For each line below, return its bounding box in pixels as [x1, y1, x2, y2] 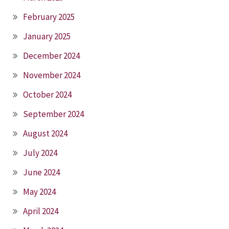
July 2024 [23, 147, 57, 158]
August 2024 [23, 127, 67, 139]
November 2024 [23, 69, 80, 81]
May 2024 [23, 186, 56, 197]
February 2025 [23, 11, 75, 22]
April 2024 [23, 205, 58, 217]
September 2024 [23, 108, 84, 120]
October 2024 [23, 88, 72, 100]
